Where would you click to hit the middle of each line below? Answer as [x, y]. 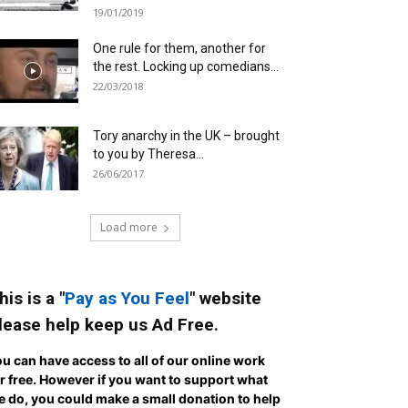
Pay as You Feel [127, 298]
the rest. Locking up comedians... [186, 66]
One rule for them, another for [179, 48]
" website [225, 298]
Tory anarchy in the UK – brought [186, 136]
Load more [128, 227]
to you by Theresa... [148, 154]
